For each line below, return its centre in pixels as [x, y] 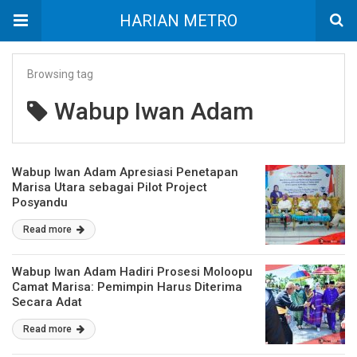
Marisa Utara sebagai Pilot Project [110, 187]
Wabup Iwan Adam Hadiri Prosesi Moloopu [132, 272]
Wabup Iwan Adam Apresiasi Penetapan [125, 172]
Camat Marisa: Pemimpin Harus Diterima [127, 287]
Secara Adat [47, 302]
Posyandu [40, 202]
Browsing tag [60, 74]
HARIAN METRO [178, 21]
